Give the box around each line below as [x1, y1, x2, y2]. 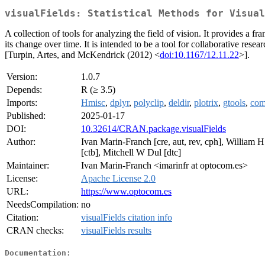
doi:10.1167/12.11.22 [160, 50, 239, 60]
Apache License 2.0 [81, 173, 156, 184]
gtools [223, 98, 245, 108]
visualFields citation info [81, 212, 172, 223]
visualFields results [81, 225, 151, 236]
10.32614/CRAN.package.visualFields [81, 124, 226, 134]
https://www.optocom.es [81, 186, 172, 197]
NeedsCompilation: [7, 199, 79, 210]
